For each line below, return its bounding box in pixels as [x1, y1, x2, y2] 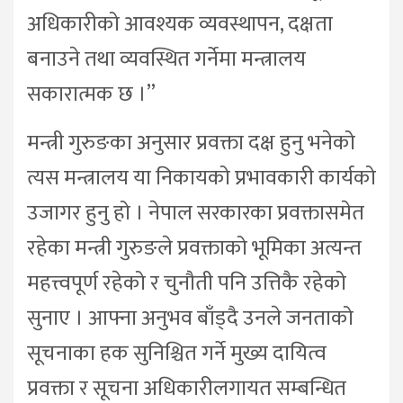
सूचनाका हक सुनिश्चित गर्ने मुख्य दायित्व [27, 336, 327, 372]
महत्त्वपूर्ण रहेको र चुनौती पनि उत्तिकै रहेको [27, 265, 346, 302]
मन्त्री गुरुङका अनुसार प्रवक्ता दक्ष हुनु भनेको [27, 125, 355, 162]
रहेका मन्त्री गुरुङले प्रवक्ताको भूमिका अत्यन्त [27, 230, 362, 267]
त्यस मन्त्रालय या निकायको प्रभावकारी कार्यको [27, 160, 376, 197]
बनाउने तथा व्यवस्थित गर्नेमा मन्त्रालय [27, 41, 306, 78]
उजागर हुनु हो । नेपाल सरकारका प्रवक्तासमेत [27, 195, 364, 232]
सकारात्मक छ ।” [27, 76, 156, 113]
